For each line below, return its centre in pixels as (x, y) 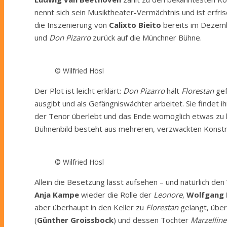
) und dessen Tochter (152, 220)
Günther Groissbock (75, 220)
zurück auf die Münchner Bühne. (146, 37)
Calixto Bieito (135, 25)
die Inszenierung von (72, 25)
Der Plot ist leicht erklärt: (79, 90)
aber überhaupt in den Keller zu (90, 207)
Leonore (168, 194)
